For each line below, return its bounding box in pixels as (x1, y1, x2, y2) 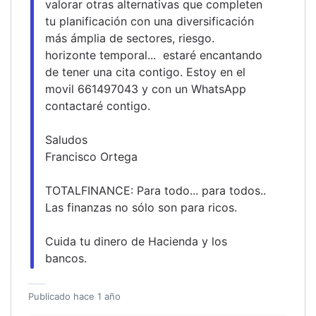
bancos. (45, 250, 87, 265)
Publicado (28, 290, 73, 302)
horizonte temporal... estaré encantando (45, 47, 262, 62)
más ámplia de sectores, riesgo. (45, 30, 214, 45)
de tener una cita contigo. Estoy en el (45, 64, 245, 79)
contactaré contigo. (45, 98, 150, 113)
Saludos (45, 132, 87, 147)
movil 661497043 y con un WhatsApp (45, 81, 246, 96)
